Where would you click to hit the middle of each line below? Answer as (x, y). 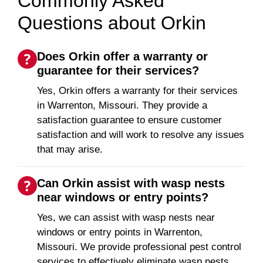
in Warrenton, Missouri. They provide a (122, 105)
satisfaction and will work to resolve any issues (141, 134)
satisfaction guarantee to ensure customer (129, 120)
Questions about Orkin (112, 23)
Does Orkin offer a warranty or (122, 56)
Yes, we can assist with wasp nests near (126, 217)
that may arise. (70, 149)
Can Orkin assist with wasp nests (131, 183)
